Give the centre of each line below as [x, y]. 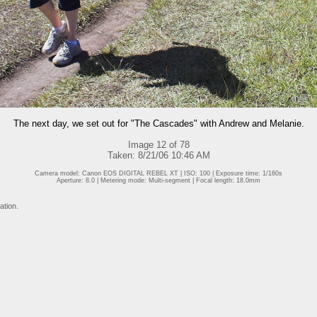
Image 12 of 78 [158, 145]
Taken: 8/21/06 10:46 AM [158, 155]
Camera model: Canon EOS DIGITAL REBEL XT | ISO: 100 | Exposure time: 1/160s [158, 173]
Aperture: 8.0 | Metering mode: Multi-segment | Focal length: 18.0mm [158, 180]
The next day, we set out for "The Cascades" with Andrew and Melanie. [158, 123]
